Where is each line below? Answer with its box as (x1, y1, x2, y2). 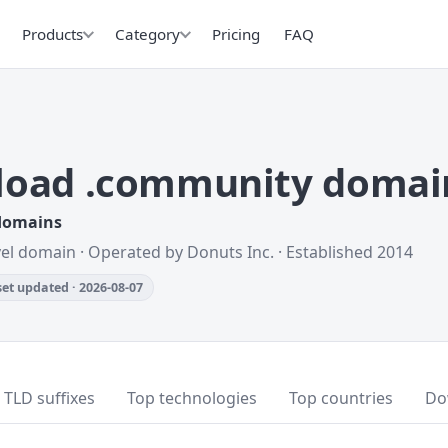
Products (22, 23, 83, 44)
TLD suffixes (4, 387, 95, 409)
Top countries (289, 387, 393, 409)
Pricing (212, 23, 260, 44)
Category (115, 23, 180, 44)
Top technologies (127, 387, 257, 409)
